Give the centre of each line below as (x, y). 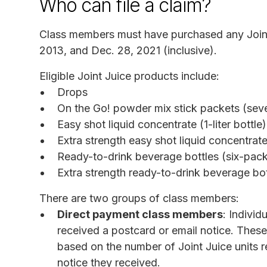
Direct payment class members (140, 214)
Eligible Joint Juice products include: (129, 76)
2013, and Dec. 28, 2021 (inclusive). (128, 50)
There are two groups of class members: (139, 198)
